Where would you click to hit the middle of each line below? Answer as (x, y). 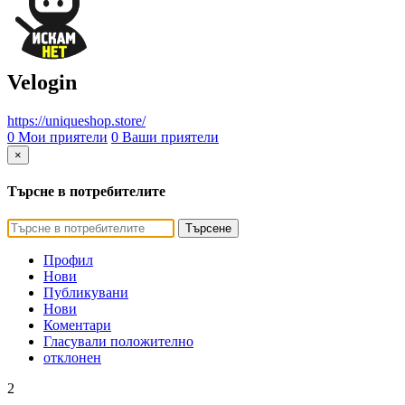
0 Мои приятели (57, 137)
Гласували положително (118, 342)
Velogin (42, 82)
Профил (68, 260)
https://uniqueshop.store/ (76, 120)
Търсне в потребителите (86, 192)
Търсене (208, 229)
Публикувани (86, 293)
